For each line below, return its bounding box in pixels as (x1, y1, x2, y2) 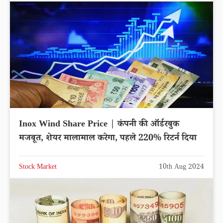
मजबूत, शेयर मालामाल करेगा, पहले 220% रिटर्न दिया (19, 131, 197, 146)
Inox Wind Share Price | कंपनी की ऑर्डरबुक (19, 117, 179, 132)
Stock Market (19, 162, 57, 173)
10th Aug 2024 (159, 162, 204, 173)
